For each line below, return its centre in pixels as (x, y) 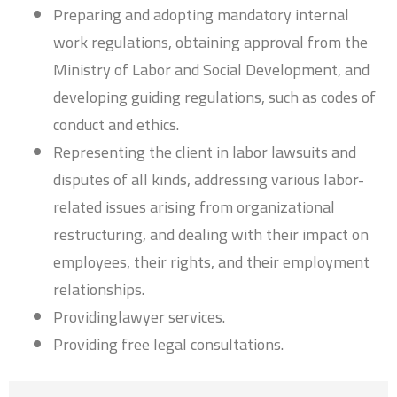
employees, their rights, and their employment (211, 262)
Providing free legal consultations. (168, 345)
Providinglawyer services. (139, 317)
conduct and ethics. (116, 125)
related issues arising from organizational (194, 207)
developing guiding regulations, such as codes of (214, 97)
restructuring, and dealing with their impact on (211, 235)
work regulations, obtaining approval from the (210, 43)
